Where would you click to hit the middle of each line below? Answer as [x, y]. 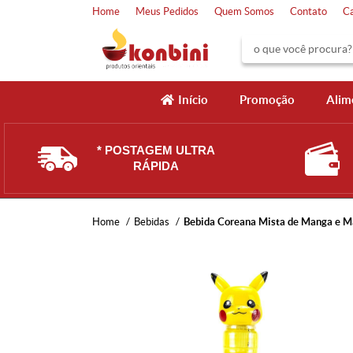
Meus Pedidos [167, 11]
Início [193, 100]
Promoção [267, 100]
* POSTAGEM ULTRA [156, 150]
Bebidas [152, 222]
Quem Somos [244, 11]
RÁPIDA [156, 166]
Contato [308, 11]
